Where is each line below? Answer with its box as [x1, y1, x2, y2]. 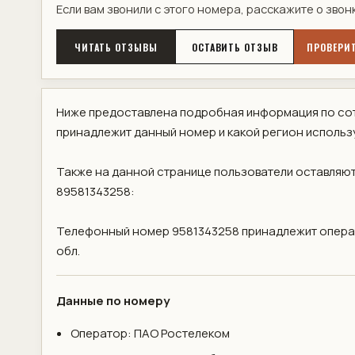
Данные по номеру [55, 292, 170, 309]
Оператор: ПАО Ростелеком [70, 324, 230, 342]
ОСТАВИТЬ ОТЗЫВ [191, 40, 279, 54]
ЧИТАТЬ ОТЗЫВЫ [74, 40, 158, 54]
